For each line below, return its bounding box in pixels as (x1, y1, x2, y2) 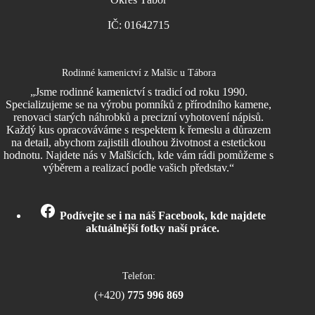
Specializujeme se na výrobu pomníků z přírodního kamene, (6, 98, 272, 110)
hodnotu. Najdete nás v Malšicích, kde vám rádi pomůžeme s (4, 149, 274, 161)
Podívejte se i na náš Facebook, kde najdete (60, 210, 266, 221)
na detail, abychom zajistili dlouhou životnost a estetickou (11, 136, 266, 148)
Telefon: (122, 270, 155, 281)
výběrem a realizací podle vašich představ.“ (43, 162, 235, 174)
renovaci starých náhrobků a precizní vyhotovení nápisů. (13, 111, 264, 123)
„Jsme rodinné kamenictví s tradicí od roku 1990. (30, 86, 247, 98)
